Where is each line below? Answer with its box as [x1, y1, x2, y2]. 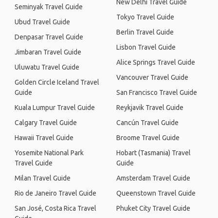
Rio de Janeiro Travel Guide [15, 189, 96, 197]
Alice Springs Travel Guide [116, 58, 195, 66]
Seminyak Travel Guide [15, 3, 83, 11]
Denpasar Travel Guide [15, 33, 83, 41]
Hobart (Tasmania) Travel [116, 149, 191, 157]
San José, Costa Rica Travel [15, 204, 96, 212]
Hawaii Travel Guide [15, 134, 73, 142]
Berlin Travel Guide [116, 28, 174, 36]
